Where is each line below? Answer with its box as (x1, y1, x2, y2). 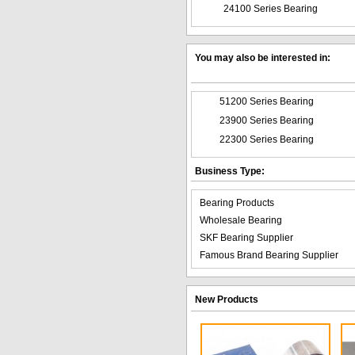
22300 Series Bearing (219, 133, 314, 145)
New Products (195, 293, 258, 305)
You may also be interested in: (195, 52, 330, 63)
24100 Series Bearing (223, 2, 318, 14)
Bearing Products (200, 197, 274, 208)
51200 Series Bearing (219, 95, 314, 107)
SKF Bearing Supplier (200, 231, 296, 243)
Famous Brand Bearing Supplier (200, 249, 338, 261)
